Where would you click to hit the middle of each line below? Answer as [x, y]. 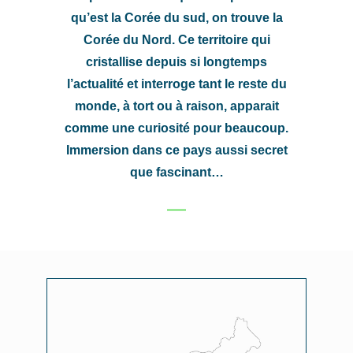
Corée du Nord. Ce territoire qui [176, 40]
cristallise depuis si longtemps [176, 62]
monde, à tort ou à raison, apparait [176, 106]
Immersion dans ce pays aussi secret [176, 150]
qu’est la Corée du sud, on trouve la [176, 18]
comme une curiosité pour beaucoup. [176, 128]
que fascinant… [176, 172]
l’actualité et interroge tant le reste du [176, 84]
